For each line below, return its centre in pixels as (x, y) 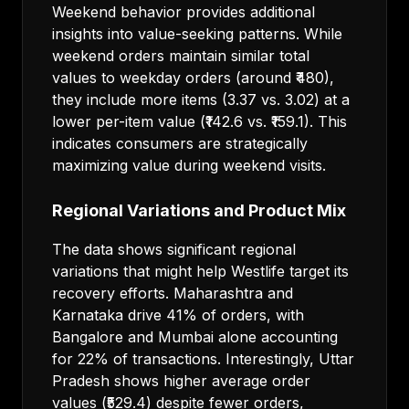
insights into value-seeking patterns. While (197, 34)
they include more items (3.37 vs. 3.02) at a (201, 100)
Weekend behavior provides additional (184, 12)
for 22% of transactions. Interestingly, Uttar (203, 359)
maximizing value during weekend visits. (189, 165)
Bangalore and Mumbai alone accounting (195, 337)
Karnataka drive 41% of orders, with (178, 315)
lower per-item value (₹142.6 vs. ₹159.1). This (199, 121)
